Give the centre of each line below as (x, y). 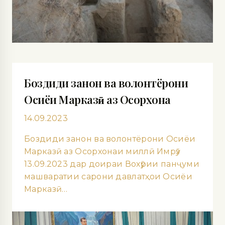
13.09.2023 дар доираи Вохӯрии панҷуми (112, 164)
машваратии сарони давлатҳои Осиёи (108, 177)
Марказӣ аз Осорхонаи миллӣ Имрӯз (102, 152)
